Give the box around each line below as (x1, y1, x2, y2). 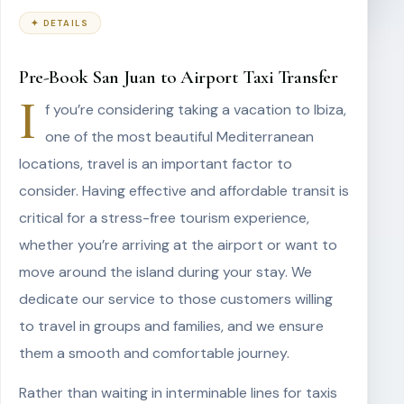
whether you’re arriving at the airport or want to (19, 235, 337, 254)
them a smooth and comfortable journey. (19, 344, 289, 363)
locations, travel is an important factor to (19, 154, 292, 173)
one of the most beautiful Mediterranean (45, 127, 314, 146)
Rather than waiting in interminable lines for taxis (19, 383, 337, 402)
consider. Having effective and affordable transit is (19, 181, 349, 200)
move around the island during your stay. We (19, 262, 312, 281)
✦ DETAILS (31, 17, 90, 29)
